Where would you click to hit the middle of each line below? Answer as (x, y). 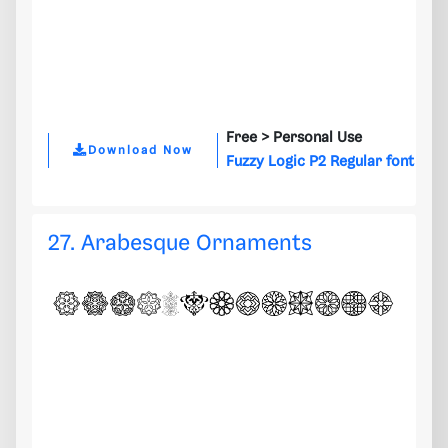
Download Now (140, 150)
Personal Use (317, 138)
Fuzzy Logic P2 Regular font (320, 162)
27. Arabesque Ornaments (180, 244)
